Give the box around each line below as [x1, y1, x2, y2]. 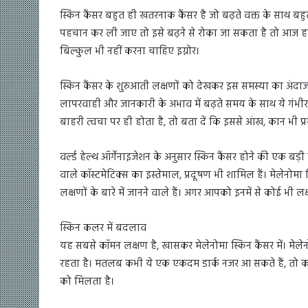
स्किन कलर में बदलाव [60, 219, 146, 236]
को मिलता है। [60, 273, 114, 290]
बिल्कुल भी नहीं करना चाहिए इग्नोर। [60, 43, 199, 60]
